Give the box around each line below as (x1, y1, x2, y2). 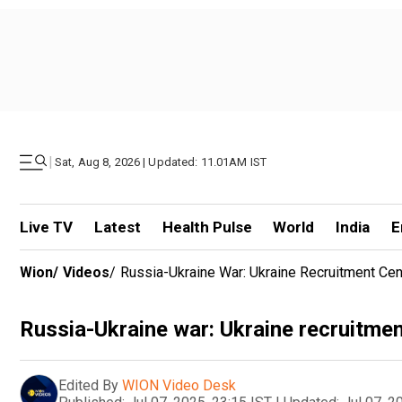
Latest (93, 218, 141, 236)
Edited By (58, 376, 118, 394)
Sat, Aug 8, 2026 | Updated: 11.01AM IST (55, 155, 267, 169)
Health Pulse (162, 218, 252, 236)
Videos (63, 264, 109, 281)
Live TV (20, 218, 73, 236)
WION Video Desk (122, 376, 236, 394)
